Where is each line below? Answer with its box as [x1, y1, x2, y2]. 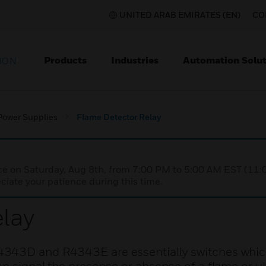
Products [44, 54, 87, 66]
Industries [111, 54, 159, 66]
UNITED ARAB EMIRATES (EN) [119, 9, 240, 20]
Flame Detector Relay [77, 112, 161, 122]
